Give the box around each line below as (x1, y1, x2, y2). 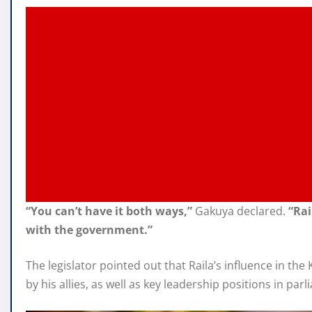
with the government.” (26, 221, 153, 237)
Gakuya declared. (192, 203, 288, 219)
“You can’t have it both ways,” (26, 203, 192, 219)
